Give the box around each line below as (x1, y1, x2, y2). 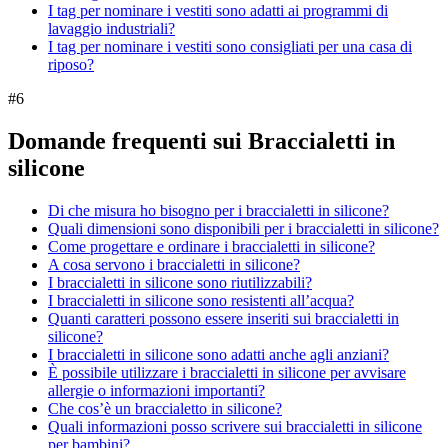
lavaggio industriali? (48, 19, 175, 37)
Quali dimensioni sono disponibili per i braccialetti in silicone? (48, 219, 439, 237)
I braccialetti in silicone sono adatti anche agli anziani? (48, 345, 389, 363)
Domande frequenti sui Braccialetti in (8, 127, 395, 154)
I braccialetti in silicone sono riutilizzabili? (48, 273, 312, 291)
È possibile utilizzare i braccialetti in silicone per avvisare (48, 363, 406, 381)
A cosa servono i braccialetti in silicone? (48, 255, 300, 273)
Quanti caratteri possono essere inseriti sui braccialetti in (48, 309, 399, 327)
